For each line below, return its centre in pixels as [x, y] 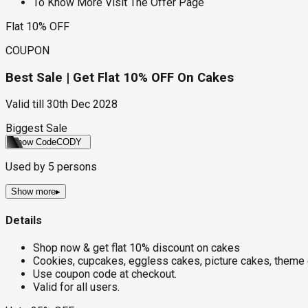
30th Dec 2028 [82, 104]
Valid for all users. [76, 287]
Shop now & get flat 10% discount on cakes [136, 247]
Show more [33, 192]
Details [24, 220]
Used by [27, 167]
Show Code [34, 142]
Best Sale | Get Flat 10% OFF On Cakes [120, 77]
